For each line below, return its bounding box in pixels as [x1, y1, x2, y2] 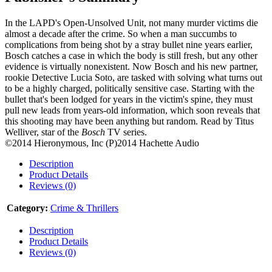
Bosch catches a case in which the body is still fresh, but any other [5, 50, 257, 61]
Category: [7, 203, 48, 214]
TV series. [105, 127, 147, 138]
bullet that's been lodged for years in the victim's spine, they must [5, 94, 253, 105]
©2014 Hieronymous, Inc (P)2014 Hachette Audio [5, 138, 199, 149]
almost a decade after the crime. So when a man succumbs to [5, 29, 237, 39]
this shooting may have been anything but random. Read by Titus [5, 116, 254, 127]
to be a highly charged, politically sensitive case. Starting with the [5, 83, 254, 94]
